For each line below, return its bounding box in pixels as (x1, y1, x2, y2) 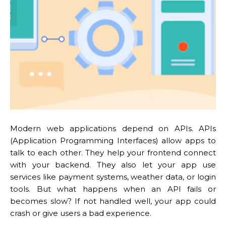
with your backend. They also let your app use (10, 159, 216, 169)
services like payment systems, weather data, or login (10, 172, 216, 182)
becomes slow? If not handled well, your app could (10, 196, 216, 206)
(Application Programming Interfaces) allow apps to (10, 135, 216, 145)
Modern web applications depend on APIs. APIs (10, 123, 216, 133)
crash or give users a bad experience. (10, 208, 151, 218)
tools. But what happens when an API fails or (10, 184, 216, 194)
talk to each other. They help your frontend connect (10, 147, 216, 157)
